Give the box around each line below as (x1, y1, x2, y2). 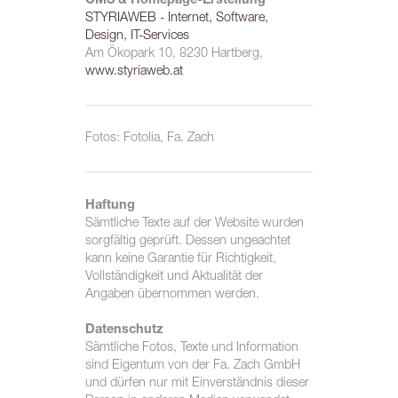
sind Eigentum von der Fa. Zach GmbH (84, 359, 300, 372)
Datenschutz (84, 323, 163, 337)
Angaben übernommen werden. (84, 288, 259, 301)
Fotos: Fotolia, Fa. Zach (84, 132, 214, 146)
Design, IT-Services (84, 29, 189, 43)
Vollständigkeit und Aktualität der (84, 270, 263, 283)
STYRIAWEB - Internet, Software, (84, 12, 268, 25)
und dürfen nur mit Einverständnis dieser (84, 377, 309, 390)
